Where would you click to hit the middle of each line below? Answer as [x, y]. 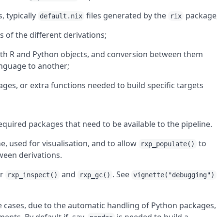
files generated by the [126, 15]
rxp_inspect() [33, 175]
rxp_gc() [95, 175]
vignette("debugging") [174, 175]
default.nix [61, 16]
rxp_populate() [168, 144]
